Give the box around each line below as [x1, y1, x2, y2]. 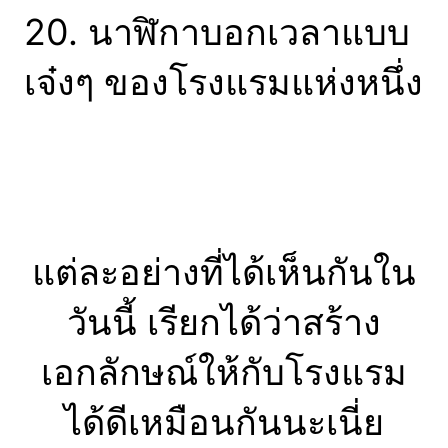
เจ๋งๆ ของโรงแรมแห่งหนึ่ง [24, 59, 423, 104]
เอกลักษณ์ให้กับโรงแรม [41, 349, 407, 394]
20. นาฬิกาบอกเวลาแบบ [24, 9, 410, 54]
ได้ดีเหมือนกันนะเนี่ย [64, 399, 384, 444]
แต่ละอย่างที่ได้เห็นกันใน [32, 249, 416, 294]
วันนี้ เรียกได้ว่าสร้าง [67, 299, 381, 344]
